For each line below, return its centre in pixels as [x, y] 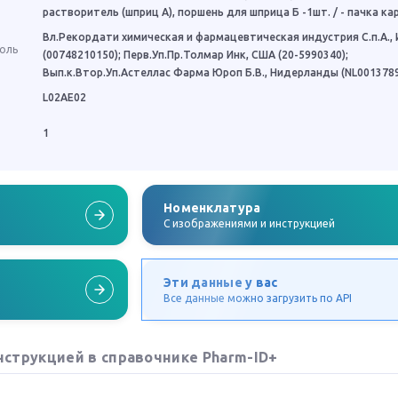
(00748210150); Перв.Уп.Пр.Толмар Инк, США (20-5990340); [195, 55]
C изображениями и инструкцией [249, 223]
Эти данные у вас [221, 283]
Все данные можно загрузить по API [258, 298]
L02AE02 [64, 97]
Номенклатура [212, 208]
